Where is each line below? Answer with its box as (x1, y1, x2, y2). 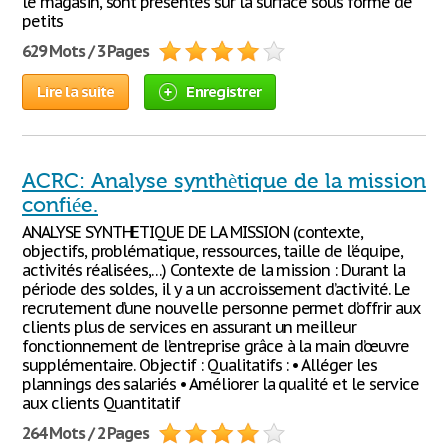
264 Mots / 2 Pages (22, 423, 150, 443)
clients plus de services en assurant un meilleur (22, 317, 357, 337)
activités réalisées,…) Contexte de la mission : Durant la (22, 260, 405, 280)
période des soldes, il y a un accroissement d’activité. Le (22, 279, 410, 299)
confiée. (22, 193, 98, 217)
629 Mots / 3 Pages (22, 41, 150, 61)
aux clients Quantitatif (22, 393, 181, 413)
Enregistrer (186, 82, 261, 101)
